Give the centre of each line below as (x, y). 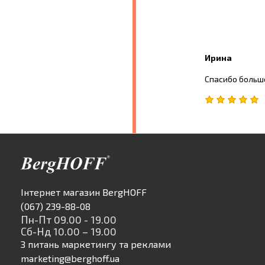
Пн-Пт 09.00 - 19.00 (69, 219)
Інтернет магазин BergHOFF (84, 192)
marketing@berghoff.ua (70, 258)
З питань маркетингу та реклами (96, 244)
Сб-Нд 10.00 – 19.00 (69, 231)
